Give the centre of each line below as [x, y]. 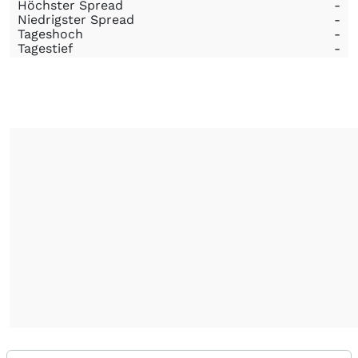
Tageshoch [50, 34]
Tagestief [45, 48]
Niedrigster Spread [76, 20]
